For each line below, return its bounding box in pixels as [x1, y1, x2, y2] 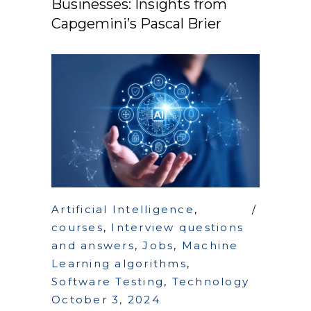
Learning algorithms [51, 256, 187, 270]
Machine [181, 238, 239, 252]
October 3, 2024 [51, 292, 160, 306]
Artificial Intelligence [51, 202, 194, 216]
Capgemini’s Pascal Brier [51, 15, 221, 33]
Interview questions [111, 220, 244, 234]
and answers [51, 238, 135, 252]
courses [51, 220, 103, 234]
